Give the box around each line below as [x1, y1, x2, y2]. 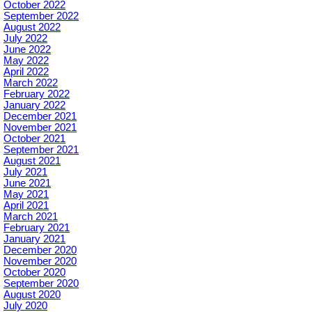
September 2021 [3, 144, 79, 155]
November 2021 [3, 122, 77, 133]
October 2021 [3, 133, 65, 144]
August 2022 [3, 22, 61, 33]
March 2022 [3, 77, 58, 88]
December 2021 [3, 111, 77, 122]
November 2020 [3, 256, 77, 267]
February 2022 [3, 88, 70, 100]
